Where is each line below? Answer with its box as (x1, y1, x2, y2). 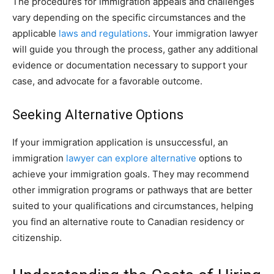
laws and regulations (59, 27, 148, 39)
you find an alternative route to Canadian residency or (12, 215, 245, 228)
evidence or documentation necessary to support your (12, 59, 248, 71)
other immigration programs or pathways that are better (12, 183, 253, 196)
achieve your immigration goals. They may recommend (12, 168, 249, 180)
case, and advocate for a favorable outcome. (12, 75, 202, 87)
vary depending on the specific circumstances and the (12, 11, 246, 23)
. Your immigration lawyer (148, 27, 258, 39)
